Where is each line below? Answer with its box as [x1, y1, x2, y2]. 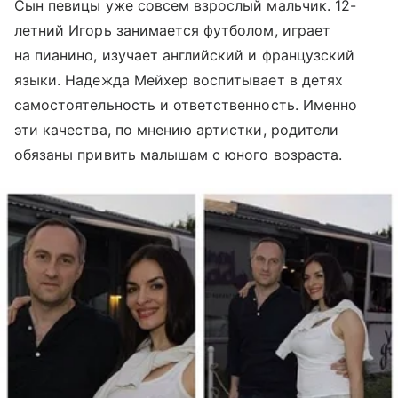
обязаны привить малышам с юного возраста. [14, 146, 342, 164]
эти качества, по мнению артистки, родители [14, 121, 339, 139]
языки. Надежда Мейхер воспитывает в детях [14, 71, 343, 90]
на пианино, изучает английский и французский [14, 46, 355, 65]
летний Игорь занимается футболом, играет [14, 21, 330, 40]
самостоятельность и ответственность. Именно [14, 96, 358, 115]
